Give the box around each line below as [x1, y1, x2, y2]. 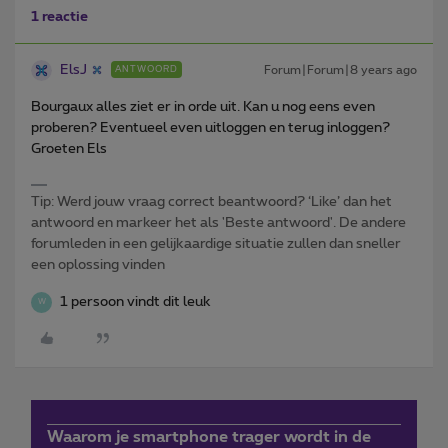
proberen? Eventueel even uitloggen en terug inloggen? [31, 120, 390, 135]
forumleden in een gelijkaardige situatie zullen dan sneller [31, 236, 401, 251]
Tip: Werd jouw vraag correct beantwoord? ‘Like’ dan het [31, 194, 392, 209]
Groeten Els [31, 141, 107, 156]
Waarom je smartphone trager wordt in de [47, 428, 371, 445]
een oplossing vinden [31, 257, 165, 272]
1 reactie [31, 9, 88, 24]
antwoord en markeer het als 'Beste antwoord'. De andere [31, 215, 406, 230]
